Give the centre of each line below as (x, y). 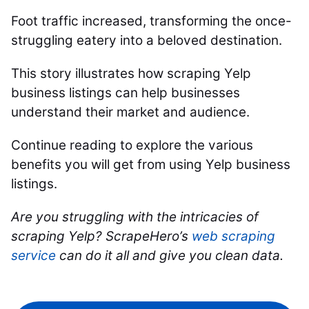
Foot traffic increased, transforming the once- (151, 21)
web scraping (233, 236)
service (33, 256)
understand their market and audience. (130, 112)
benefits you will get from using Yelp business (151, 165)
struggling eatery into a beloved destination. (148, 40)
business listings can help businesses (126, 93)
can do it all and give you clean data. (170, 256)
